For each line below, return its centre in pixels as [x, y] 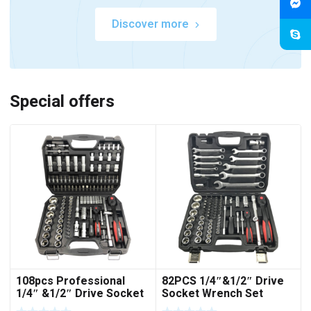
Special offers [62, 101]
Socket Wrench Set [212, 294]
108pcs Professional [70, 281]
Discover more [150, 24]
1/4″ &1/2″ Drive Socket [80, 294]
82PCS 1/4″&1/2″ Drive [222, 281]
